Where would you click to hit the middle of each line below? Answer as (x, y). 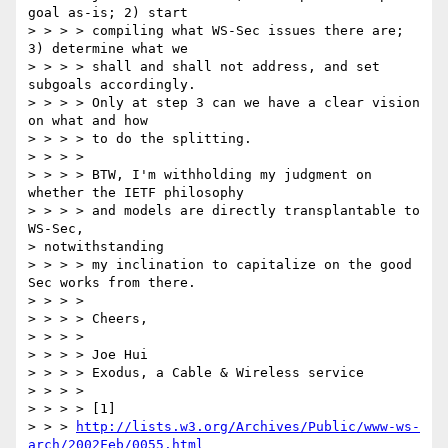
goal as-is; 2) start (108, 13)
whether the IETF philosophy (136, 193)
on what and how (88, 121)
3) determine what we (108, 49)
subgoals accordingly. (112, 85)
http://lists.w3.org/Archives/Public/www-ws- (248, 427)
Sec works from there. (112, 283)
